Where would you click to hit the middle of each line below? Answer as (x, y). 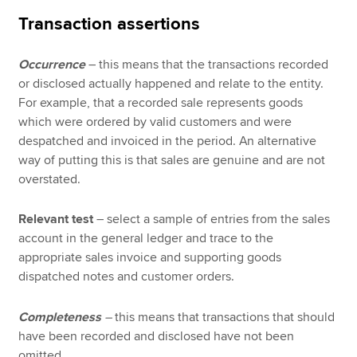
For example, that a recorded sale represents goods (161, 102)
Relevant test (56, 220)
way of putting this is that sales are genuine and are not (172, 160)
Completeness (60, 317)
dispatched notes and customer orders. (127, 277)
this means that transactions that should (225, 317)
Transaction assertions (110, 24)
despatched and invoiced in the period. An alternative (168, 141)
